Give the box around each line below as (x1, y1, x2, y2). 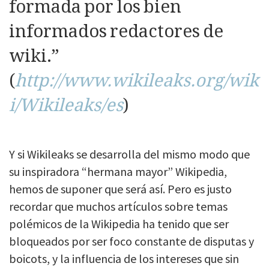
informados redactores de (9, 21, 223, 42)
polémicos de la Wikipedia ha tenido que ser (9, 216, 229, 232)
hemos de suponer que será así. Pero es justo (9, 181, 232, 197)
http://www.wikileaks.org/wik (15, 70, 259, 91)
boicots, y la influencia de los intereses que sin (9, 251, 239, 267)
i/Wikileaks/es (9, 95, 123, 116)
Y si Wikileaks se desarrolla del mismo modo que (9, 147, 250, 162)
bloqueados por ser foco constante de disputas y (9, 234, 254, 249)
